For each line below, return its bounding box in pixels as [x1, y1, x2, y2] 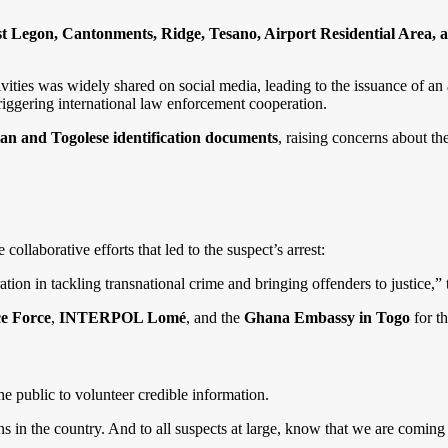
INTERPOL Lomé [59, 308, 186, 326]
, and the [186, 308, 244, 326]
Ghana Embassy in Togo [244, 308, 410, 326]
